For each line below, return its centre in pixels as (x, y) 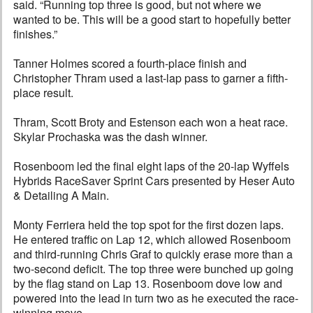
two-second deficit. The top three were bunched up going (153, 269)
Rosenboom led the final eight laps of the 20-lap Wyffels (151, 166)
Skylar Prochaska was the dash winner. (110, 137)
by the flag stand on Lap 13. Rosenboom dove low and (148, 284)
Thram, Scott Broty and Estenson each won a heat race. (151, 122)
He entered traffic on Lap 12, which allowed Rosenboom (152, 240)
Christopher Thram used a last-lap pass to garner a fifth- (151, 78)
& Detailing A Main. (61, 196)
